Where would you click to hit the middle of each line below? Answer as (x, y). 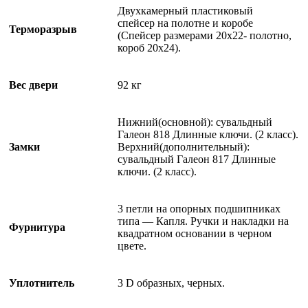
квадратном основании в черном (195, 233)
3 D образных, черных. (171, 283)
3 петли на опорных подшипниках (199, 208)
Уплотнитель (42, 283)
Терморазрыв (43, 29)
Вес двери (33, 85)
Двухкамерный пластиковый (185, 10)
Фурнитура (37, 227)
